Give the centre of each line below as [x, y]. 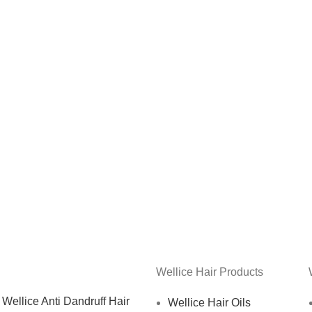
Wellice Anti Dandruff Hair [65, 301]
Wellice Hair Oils [209, 303]
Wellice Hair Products [210, 272]
